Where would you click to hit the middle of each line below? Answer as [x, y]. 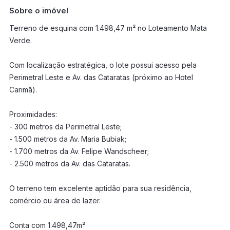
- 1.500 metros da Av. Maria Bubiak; [68, 139]
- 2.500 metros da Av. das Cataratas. [70, 164]
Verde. [20, 40]
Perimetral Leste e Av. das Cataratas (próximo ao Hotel [101, 77]
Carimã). [23, 90]
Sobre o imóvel [39, 11]
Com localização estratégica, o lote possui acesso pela [103, 65]
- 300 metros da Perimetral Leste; [65, 127]
